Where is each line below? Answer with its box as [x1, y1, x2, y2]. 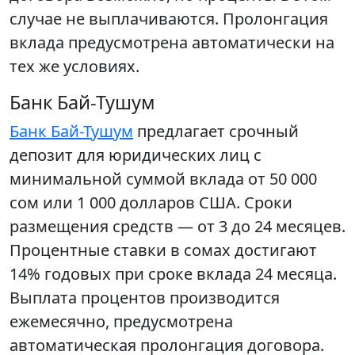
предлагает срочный [133, 120, 299, 142]
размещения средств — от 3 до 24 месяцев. [10, 216, 345, 237]
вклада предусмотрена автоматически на [10, 32, 334, 53]
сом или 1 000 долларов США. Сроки [10, 192, 292, 213]
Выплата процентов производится [10, 287, 280, 308]
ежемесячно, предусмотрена [10, 311, 233, 332]
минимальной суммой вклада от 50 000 [10, 168, 317, 189]
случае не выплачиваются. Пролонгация [10, 8, 328, 29]
